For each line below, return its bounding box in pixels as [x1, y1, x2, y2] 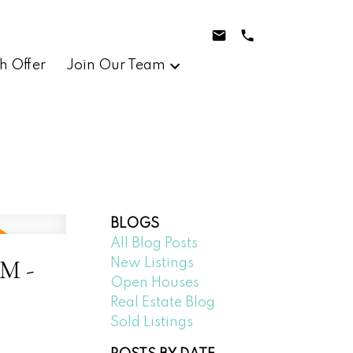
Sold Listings [110, 314, 194, 329]
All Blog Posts [110, 236, 199, 251]
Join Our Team [65, 58, 165, 72]
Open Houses [110, 275, 200, 290]
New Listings [110, 255, 195, 270]
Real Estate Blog [110, 295, 216, 310]
